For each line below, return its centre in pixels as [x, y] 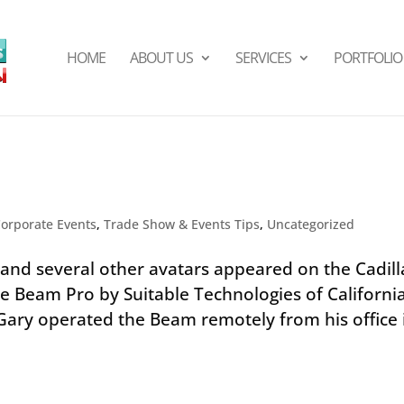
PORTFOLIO [367, 58]
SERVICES [263, 58]
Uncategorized [311, 224]
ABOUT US [161, 58]
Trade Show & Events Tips [182, 224]
